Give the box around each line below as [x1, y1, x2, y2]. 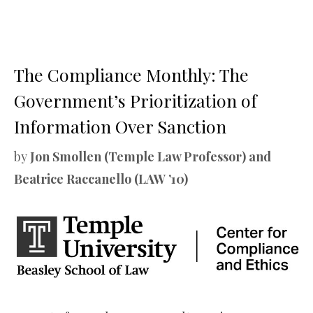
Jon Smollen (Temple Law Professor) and [30, 147, 271, 165]
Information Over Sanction [14, 114, 226, 138]
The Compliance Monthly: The [14, 62, 249, 86]
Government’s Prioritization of [14, 88, 257, 112]
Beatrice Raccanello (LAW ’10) [14, 170, 188, 187]
